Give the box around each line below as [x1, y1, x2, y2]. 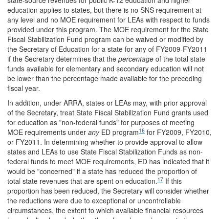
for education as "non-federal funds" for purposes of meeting [7, 117, 195, 127]
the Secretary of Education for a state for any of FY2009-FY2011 [7, 44, 207, 54]
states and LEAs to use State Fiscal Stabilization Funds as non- [7, 146, 203, 156]
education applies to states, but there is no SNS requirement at [7, 4, 201, 15]
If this [163, 175, 182, 186]
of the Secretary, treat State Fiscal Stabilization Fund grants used [7, 107, 208, 117]
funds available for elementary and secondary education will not [7, 63, 204, 73]
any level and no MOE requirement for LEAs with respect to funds [7, 14, 210, 24]
